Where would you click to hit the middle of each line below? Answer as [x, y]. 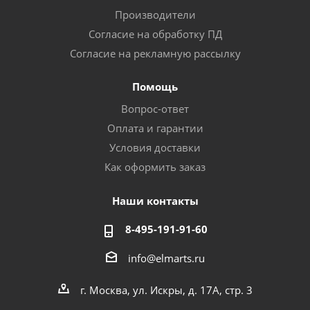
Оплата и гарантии [155, 128]
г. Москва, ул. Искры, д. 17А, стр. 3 [166, 290]
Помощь [155, 86]
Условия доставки [155, 147]
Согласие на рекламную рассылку [155, 53]
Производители [155, 15]
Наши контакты [155, 201]
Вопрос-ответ [155, 109]
